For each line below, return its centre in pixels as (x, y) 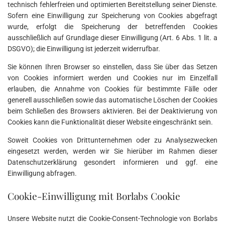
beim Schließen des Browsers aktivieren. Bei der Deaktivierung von (113, 111)
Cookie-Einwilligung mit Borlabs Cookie (94, 196)
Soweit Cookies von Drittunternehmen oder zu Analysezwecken (113, 140)
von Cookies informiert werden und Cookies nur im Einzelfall (113, 78)
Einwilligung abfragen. (42, 174)
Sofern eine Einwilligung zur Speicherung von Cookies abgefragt (113, 16)
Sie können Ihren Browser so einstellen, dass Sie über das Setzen (113, 67)
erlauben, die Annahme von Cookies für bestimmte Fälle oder (113, 89)
